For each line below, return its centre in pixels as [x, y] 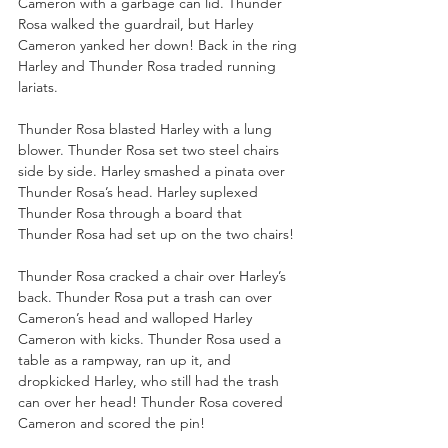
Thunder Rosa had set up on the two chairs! [156, 233]
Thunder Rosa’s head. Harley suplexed [140, 191]
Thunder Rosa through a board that [132, 212]
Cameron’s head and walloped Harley [137, 317]
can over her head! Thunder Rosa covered [152, 401]
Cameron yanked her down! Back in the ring [159, 44]
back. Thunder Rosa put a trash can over [147, 296]
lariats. [38, 86]
